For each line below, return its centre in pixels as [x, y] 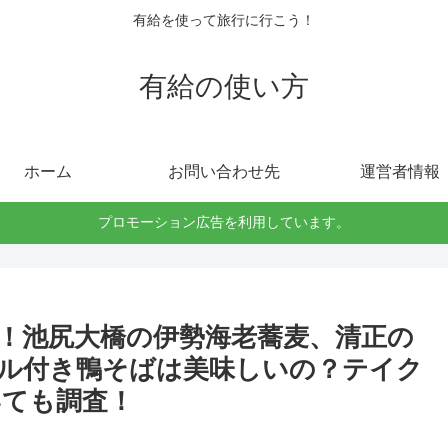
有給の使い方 [224, 86]
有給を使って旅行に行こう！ [224, 20]
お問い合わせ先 [224, 171]
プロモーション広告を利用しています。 [224, 222]
